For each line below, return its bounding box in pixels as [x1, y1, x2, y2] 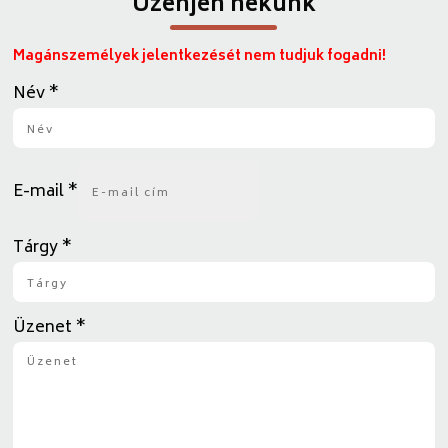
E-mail [13, 177, 69, 206]
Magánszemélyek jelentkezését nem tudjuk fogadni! [13, 45, 387, 70]
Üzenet [13, 314, 77, 343]
